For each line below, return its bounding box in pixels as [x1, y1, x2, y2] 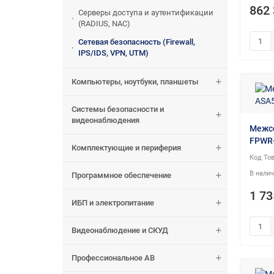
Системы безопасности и [72, 105, 164, 114]
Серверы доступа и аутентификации [78, 8, 213, 18]
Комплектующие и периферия [72, 143, 181, 153]
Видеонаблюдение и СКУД [72, 226, 168, 235]
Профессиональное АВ [72, 253, 155, 263]
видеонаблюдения [72, 116, 139, 125]
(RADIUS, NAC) [78, 19, 130, 29]
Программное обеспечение [72, 171, 171, 180]
